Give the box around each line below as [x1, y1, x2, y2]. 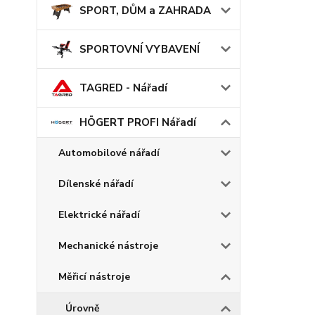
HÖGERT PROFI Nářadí [79, 115, 196, 130]
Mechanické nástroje [58, 239, 158, 253]
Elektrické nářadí [58, 208, 140, 222]
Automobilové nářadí [58, 146, 160, 160]
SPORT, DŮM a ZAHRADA [79, 4, 211, 18]
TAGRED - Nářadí [79, 81, 167, 96]
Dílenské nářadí [58, 177, 134, 191]
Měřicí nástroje [58, 270, 130, 284]
